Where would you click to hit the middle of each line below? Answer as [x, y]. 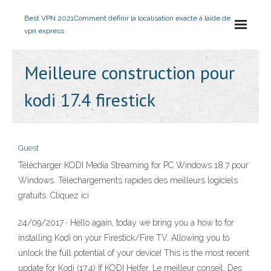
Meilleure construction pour [129, 72]
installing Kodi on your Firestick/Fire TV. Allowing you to [124, 238]
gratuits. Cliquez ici [54, 195]
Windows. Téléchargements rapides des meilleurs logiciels [128, 180]
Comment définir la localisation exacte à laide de [152, 18]
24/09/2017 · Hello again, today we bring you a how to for [126, 223]
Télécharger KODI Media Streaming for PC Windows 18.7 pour [133, 165]
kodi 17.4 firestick [90, 100]
